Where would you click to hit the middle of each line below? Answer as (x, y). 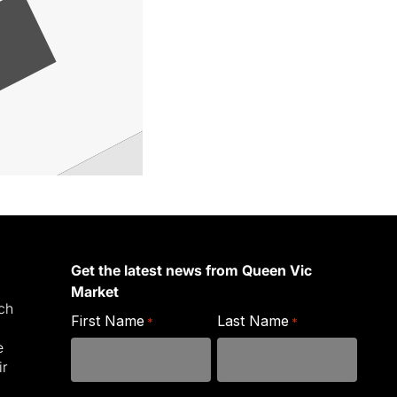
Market (94, 292)
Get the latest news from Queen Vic (191, 271)
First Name (107, 321)
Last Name (253, 321)
